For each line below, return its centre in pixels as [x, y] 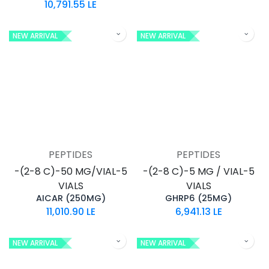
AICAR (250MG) [71, 198]
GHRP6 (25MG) [198, 198]
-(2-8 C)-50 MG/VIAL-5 [71, 171]
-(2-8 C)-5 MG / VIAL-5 [198, 171]
